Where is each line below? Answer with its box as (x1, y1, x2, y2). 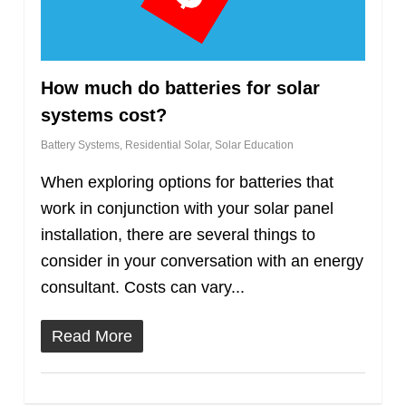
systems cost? (40, 105, 167, 126)
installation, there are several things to (40, 226, 315, 245)
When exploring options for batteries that (40, 173, 333, 192)
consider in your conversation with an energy (40, 252, 363, 271)
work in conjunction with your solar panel (40, 199, 333, 218)
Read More (51, 327, 132, 346)
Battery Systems (40, 139, 120, 152)
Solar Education (214, 139, 294, 152)
